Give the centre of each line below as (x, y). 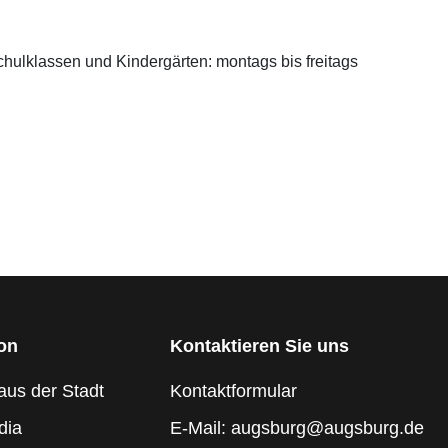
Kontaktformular (233, 391)
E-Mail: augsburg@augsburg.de (296, 428)
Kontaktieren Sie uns (259, 346)
